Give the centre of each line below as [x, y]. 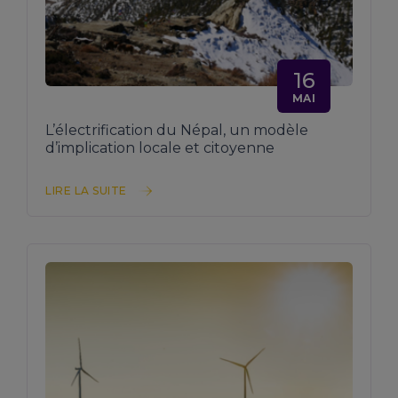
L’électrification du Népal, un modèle [177, 130]
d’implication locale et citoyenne [160, 147]
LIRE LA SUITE [86, 190]
